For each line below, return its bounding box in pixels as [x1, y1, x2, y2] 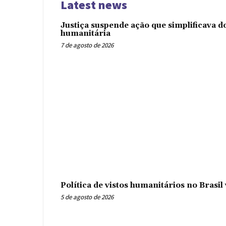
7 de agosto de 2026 [61, 40, 114, 49]
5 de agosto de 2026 [61, 192, 114, 201]
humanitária [61, 28, 110, 38]
